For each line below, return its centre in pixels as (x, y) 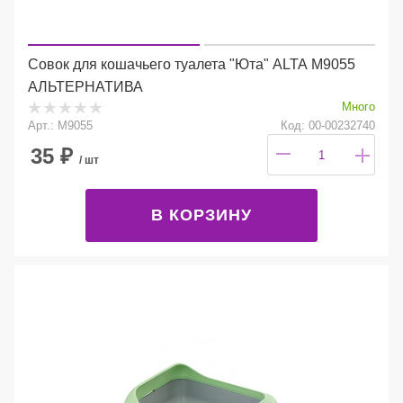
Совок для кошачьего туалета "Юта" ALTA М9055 (192, 64)
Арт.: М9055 (60, 125)
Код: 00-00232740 (328, 125)
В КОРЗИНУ (201, 215)
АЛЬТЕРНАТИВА (85, 86)
